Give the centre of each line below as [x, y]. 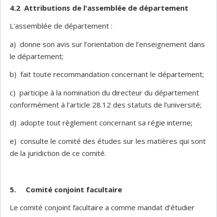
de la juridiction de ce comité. [58, 153]
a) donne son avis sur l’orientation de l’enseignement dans [107, 44]
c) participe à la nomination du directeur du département [104, 92]
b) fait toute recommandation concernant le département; [107, 74]
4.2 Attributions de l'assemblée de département [99, 8]
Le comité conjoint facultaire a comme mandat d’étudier [102, 207]
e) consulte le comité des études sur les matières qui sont [108, 141]
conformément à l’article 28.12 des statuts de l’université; [106, 104]
